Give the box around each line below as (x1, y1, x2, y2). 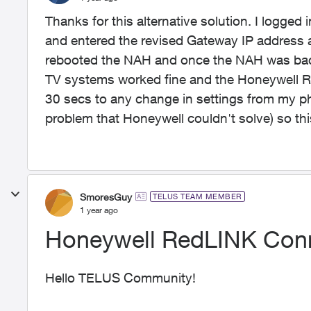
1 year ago (80, 204, 118, 215)
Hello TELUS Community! (45, 270, 196, 285)
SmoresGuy (80, 190, 132, 203)
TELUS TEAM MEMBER (153, 192, 242, 201)
